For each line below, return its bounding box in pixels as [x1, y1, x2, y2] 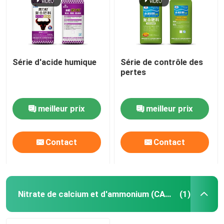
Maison [17, 152, 45, 163]
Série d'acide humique [12, 57, 97, 67]
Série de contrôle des [120, 57, 203, 67]
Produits [17, 184, 50, 194]
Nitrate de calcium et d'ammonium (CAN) [164, 188, 171, 199]
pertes [120, 67, 146, 77]
